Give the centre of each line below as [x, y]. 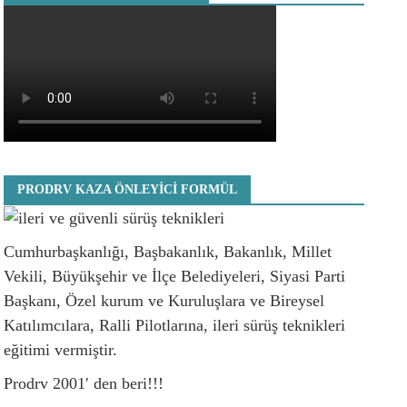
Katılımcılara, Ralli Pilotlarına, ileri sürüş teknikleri [175, 326]
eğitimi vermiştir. [61, 350]
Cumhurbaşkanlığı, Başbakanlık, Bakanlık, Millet [168, 252]
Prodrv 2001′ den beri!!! [84, 384]
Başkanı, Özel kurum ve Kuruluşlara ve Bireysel [164, 301]
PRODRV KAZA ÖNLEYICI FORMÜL [128, 189]
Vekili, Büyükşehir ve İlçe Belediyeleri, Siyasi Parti [175, 277]
